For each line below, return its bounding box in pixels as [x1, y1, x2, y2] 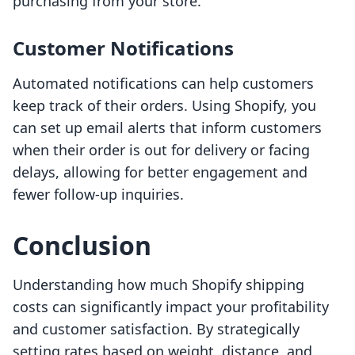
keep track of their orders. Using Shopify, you [13, 96, 316, 116]
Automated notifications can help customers [13, 74, 314, 94]
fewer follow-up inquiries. [13, 185, 184, 204]
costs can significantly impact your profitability [13, 297, 329, 317]
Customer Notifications [13, 35, 234, 62]
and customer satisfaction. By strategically [13, 319, 300, 339]
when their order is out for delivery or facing [13, 140, 310, 160]
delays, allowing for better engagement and [13, 162, 307, 182]
